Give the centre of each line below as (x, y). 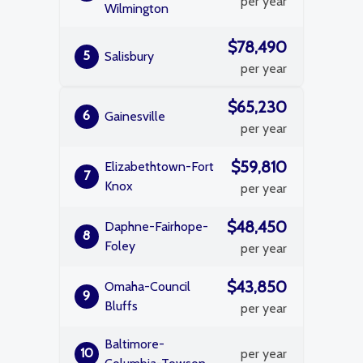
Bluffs (121, 306)
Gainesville (135, 116)
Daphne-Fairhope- (156, 226)
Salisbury (129, 56)
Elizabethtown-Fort (159, 167)
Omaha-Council (147, 286)
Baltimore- (135, 344)
